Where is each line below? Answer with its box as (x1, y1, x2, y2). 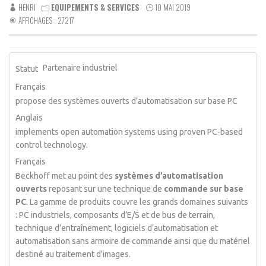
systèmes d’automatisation (113, 171, 224, 180)
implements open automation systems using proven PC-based (15, 127, 243, 137)
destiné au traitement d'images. (15, 249, 133, 259)
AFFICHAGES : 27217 (18, 14, 74, 26)
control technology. (15, 140, 88, 150)
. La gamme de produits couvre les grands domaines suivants (26, 197, 249, 207)
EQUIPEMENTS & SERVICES (51, 1, 140, 13)
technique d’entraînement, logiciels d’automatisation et (15, 223, 218, 233)
